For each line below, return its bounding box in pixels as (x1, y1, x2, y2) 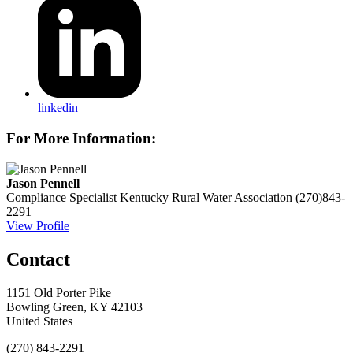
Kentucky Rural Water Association (120, 190, 292, 204)
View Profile (6, 218, 69, 232)
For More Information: (6, 130, 156, 147)
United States (6, 314, 72, 328)
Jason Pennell (6, 176, 80, 190)
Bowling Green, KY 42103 (6, 299, 143, 314)
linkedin (38, 101, 78, 115)
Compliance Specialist (6, 190, 117, 204)
